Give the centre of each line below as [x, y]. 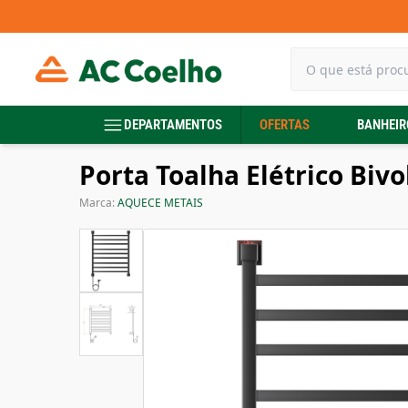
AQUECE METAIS [160, 203]
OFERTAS [285, 125]
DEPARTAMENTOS [173, 125]
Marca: [98, 203]
